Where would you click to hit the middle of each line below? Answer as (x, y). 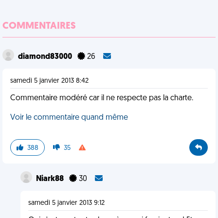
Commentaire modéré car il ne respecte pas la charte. (102, 98)
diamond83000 (46, 57)
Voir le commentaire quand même (69, 118)
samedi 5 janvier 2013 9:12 (66, 203)
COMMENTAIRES (39, 26)
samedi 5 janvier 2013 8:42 (49, 81)
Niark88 (50, 179)
